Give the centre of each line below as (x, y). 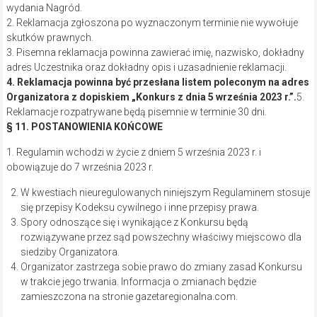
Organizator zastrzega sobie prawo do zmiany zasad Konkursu (161, 267)
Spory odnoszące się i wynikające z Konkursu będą (134, 223)
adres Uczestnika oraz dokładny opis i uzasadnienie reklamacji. (146, 68)
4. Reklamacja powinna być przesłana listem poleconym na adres (157, 82)
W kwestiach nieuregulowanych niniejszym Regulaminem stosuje (165, 193)
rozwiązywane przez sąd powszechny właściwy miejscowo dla (161, 237)
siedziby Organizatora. (70, 252)
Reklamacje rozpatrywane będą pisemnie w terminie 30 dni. (136, 112)
